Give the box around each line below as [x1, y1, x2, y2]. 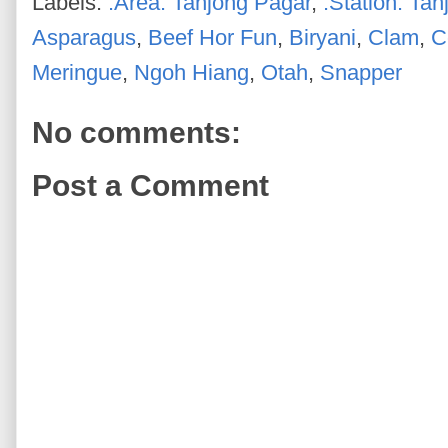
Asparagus [32, 24, 136, 50]
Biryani [289, 24, 356, 50]
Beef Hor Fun [148, 24, 277, 50]
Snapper [320, 59, 402, 85]
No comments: [32, 115, 241, 149]
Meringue [32, 59, 122, 85]
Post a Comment [32, 169, 269, 203]
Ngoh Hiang [134, 59, 249, 85]
